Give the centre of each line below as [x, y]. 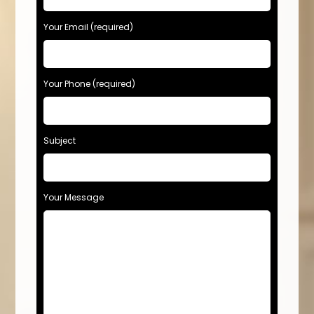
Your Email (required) [89, 27]
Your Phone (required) [90, 83]
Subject [60, 140]
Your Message [74, 197]
